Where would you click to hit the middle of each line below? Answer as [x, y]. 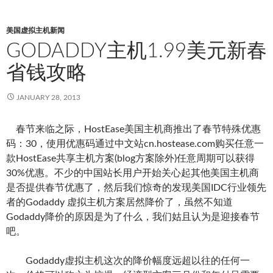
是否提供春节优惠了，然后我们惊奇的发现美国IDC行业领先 [136, 188]
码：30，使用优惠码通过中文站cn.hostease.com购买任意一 [135, 144]
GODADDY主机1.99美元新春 [136, 51]
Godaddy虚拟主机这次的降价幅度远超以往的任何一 [128, 261]
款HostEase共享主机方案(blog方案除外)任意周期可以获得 [130, 158]
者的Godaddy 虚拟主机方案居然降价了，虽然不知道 [119, 202]
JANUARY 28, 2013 [48, 97]
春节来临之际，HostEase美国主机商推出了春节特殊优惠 [133, 129]
